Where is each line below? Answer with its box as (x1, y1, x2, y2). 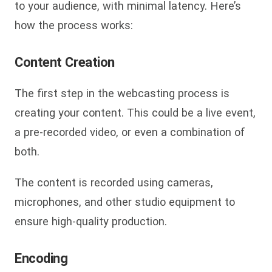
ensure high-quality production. (15, 214, 167, 228)
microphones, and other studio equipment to (15, 195, 235, 208)
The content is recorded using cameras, (15, 175, 213, 189)
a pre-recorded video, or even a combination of (15, 126, 245, 139)
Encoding (15, 250, 68, 266)
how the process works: (15, 19, 133, 32)
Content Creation (15, 55, 115, 70)
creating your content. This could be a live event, (15, 106, 256, 120)
